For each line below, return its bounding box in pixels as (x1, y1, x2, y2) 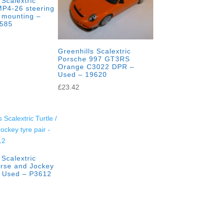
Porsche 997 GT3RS (58, 54, 130, 63)
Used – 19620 (58, 70, 108, 78)
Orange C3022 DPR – (58, 62, 135, 71)
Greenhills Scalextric (58, 47, 131, 55)
